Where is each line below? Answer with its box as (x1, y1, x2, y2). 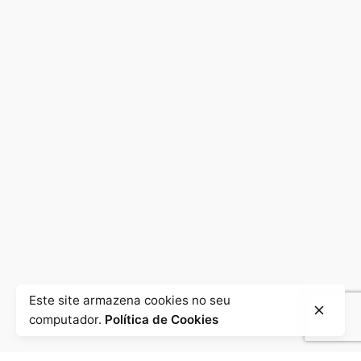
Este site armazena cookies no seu (29, 293, 230, 308)
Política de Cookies (105, 312, 218, 327)
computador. (29, 312, 105, 327)
